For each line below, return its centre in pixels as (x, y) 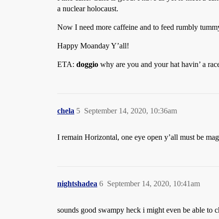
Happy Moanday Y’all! (93, 46)
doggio (87, 65)
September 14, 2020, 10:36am (131, 111)
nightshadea (77, 184)
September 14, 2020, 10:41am (153, 184)
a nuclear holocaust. (88, 9)
